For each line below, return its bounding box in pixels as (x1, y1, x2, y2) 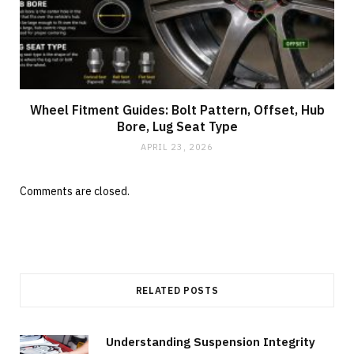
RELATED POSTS (135, 284, 219, 296)
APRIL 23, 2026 (141, 141, 213, 153)
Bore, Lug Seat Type (116, 118, 238, 134)
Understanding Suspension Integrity (106, 333, 315, 349)
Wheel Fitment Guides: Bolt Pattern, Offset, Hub (29, 101, 325, 118)
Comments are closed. (20, 183, 130, 198)
